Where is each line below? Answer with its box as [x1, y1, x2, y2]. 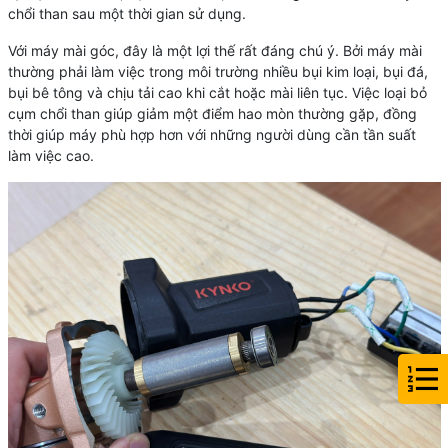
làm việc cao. [7, 147, 94, 165]
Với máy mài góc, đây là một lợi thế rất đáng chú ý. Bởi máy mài [7, 42, 422, 60]
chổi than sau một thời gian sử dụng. [7, 5, 246, 23]
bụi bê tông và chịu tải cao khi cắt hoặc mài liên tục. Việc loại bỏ [7, 84, 427, 102]
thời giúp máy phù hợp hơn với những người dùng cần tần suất [7, 126, 416, 144]
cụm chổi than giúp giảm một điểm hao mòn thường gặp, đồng [7, 105, 417, 123]
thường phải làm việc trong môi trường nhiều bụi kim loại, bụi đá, [7, 63, 428, 81]
